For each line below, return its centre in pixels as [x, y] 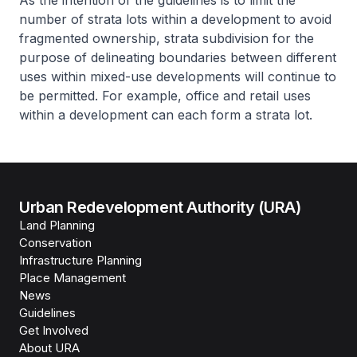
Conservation [55, 243]
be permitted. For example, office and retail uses [165, 96]
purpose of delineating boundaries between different [178, 57]
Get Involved [54, 330]
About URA [49, 348]
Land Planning [57, 225]
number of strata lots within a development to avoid [175, 19]
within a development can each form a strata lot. [166, 115]
